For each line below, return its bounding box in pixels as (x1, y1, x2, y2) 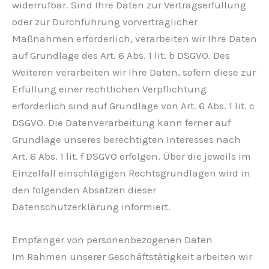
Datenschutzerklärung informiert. (12, 200, 171, 213)
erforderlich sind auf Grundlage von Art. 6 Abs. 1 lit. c (12, 99, 255, 112)
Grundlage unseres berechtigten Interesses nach (12, 133, 241, 145)
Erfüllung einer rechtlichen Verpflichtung (12, 82, 207, 95)
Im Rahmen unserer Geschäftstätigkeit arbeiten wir (12, 250, 252, 262)
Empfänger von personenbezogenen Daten (12, 233, 213, 246)
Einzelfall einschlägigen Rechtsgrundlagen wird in (12, 166, 250, 179)
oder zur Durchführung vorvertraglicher (12, 15, 198, 28)
